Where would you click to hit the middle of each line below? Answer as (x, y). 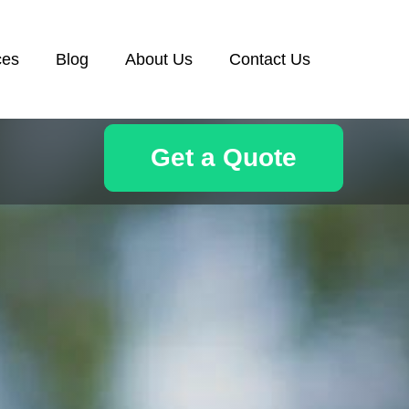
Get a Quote (224, 157)
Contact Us (270, 59)
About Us (159, 59)
